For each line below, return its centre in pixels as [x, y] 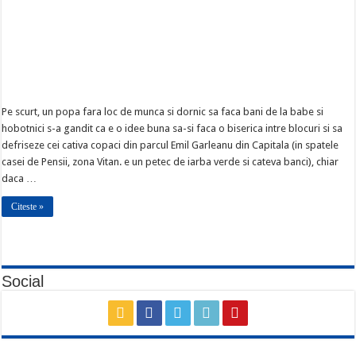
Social [23, 282]
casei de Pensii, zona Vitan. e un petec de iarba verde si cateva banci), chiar [170, 162]
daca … [19, 179]
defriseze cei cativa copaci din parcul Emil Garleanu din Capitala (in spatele [170, 145]
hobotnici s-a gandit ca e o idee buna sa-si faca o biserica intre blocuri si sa [172, 129]
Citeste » [28, 207]
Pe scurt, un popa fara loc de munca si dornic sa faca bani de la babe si [163, 112]
